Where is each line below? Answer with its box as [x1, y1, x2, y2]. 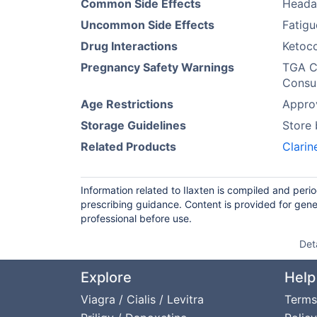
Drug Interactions [81, 39, 178, 53]
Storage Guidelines [81, 118, 186, 132]
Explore [81, 269, 132, 286]
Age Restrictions [81, 97, 173, 111]
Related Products [81, 139, 176, 154]
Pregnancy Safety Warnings [81, 60, 234, 74]
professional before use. [81, 212, 192, 224]
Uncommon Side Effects [81, 18, 214, 32]
